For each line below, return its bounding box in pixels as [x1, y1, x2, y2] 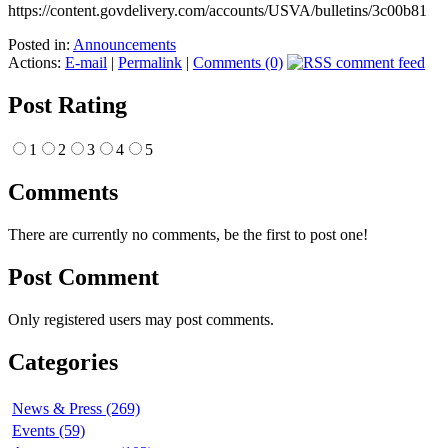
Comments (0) [193, 54, 283, 72]
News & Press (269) [12, 399, 140, 417]
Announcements [73, 36, 176, 54]
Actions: [8, 54, 65, 72]
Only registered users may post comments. [8, 310, 274, 328]
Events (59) [12, 421, 85, 439]
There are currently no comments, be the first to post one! [8, 225, 368, 243]
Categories [8, 348, 118, 375]
